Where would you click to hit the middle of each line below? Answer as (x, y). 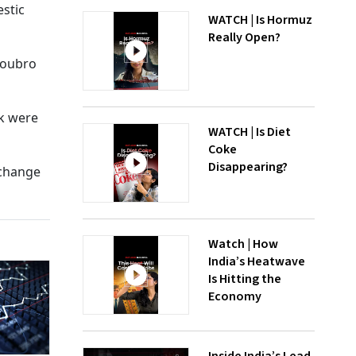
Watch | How (243, 244)
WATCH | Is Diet (250, 132)
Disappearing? (248, 167)
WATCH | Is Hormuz (260, 20)
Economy (235, 296)
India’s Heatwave (257, 261)
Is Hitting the (245, 279)
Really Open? (244, 37)
